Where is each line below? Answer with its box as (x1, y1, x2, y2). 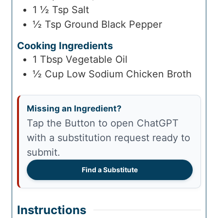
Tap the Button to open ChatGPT (27, 117, 33, 129)
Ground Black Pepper (64, 18, 162, 31)
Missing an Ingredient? (27, 104, 122, 114)
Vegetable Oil (66, 54, 127, 66)
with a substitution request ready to (27, 132, 190, 144)
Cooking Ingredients (17, 40, 113, 52)
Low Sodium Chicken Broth (67, 68, 192, 80)
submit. (27, 146, 60, 159)
